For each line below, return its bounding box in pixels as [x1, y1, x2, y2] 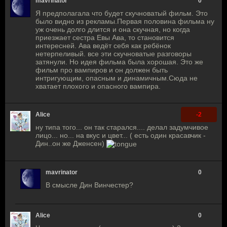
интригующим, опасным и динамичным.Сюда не [35, 73, 198, 82]
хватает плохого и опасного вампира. [35, 82, 161, 90]
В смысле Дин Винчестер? [46, 180, 133, 189]
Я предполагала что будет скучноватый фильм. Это [35, 9, 208, 17]
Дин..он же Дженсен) [35, 139, 106, 147]
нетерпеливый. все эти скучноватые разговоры [35, 49, 192, 58]
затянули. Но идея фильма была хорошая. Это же [35, 57, 203, 66]
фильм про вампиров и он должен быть [35, 65, 168, 74]
